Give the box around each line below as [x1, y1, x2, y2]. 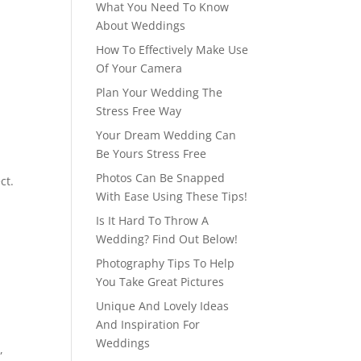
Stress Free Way [96, 103, 182, 118]
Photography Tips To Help [96, 255, 235, 271]
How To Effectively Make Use [96, 42, 249, 57]
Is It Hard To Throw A [96, 213, 210, 228]
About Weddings [96, 18, 186, 33]
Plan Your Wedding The [96, 85, 223, 100]
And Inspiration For [96, 317, 201, 332]
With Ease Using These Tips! [96, 189, 248, 204]
